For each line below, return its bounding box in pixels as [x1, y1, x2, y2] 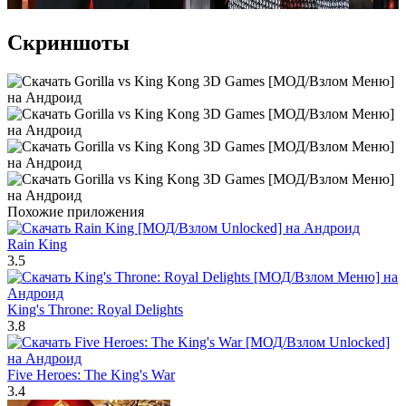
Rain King [7, 236, 67, 252]
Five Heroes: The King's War [7, 366, 175, 382]
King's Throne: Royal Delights [7, 301, 183, 317]
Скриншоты [7, 30, 130, 54]
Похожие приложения [7, 203, 144, 219]
